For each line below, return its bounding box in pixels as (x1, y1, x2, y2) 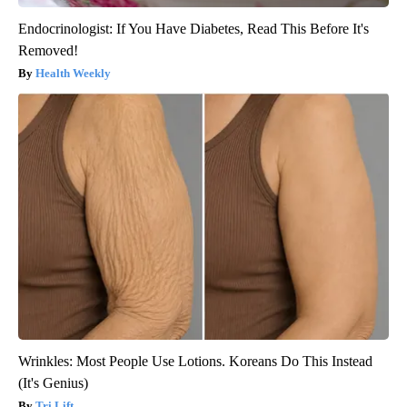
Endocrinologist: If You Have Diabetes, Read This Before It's (18, 20, 369, 36)
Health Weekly (35, 65, 111, 80)
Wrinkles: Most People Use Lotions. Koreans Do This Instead (18, 352, 372, 369)
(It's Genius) (18, 374, 88, 391)
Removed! (18, 42, 78, 58)
